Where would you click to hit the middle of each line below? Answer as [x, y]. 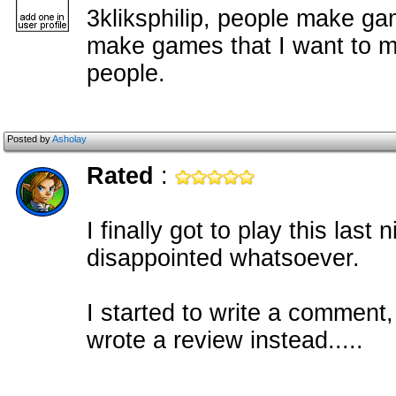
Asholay [69, 139]
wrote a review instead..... [225, 340]
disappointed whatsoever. [223, 258]
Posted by [30, 139]
